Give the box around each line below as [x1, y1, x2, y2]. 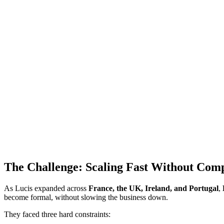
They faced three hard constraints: [4, 209, 110, 218]
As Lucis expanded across [4, 183, 88, 192]
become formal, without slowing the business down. [4, 192, 168, 201]
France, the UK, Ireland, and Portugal [88, 183, 218, 192]
